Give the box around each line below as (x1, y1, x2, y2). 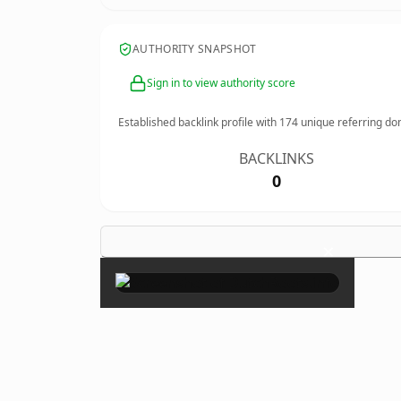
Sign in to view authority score (147, 75, 295, 90)
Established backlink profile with (118, 115, 279, 130)
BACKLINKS (239, 149, 315, 168)
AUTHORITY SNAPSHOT (132, 41, 257, 56)
